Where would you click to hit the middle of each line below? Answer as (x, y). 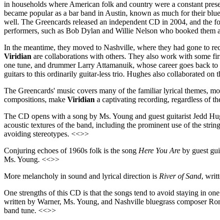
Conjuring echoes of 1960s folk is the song (71, 150)
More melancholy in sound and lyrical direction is (82, 176)
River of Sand (180, 176)
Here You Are (159, 150)
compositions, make (36, 99)
